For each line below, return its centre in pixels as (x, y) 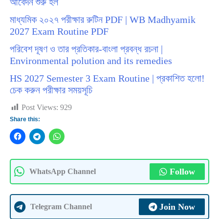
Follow (182, 172)
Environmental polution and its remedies (91, 61)
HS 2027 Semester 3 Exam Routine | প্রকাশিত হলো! (107, 78)
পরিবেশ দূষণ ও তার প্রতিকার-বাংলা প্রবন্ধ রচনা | (86, 49)
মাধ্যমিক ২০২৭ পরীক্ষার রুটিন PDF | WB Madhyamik (103, 20)
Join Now (177, 207)
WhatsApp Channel (63, 172)
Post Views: (40, 108)
